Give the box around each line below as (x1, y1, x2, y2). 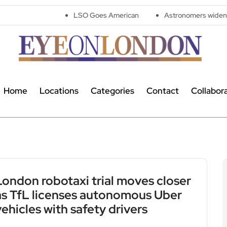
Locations (39, 85, 79, 97)
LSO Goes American (26, 11, 92, 20)
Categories (90, 85, 134, 97)
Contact (146, 85, 179, 97)
